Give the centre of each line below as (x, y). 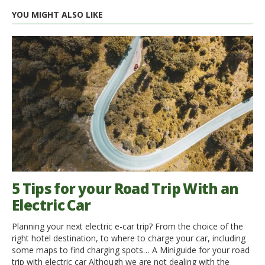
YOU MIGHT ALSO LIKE (57, 15)
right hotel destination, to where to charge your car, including (129, 238)
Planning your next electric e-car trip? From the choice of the (127, 227)
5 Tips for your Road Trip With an (125, 189)
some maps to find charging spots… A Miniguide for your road (131, 250)
